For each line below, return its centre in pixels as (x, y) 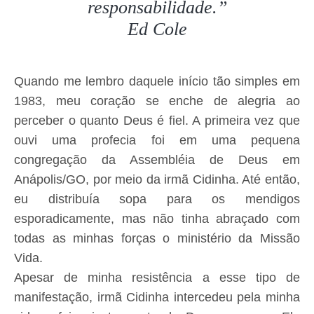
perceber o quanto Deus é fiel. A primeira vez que (157, 121)
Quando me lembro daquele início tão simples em (157, 82)
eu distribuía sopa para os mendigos (157, 199)
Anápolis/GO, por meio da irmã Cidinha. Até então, (157, 180)
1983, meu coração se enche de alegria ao (157, 101)
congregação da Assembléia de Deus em (157, 160)
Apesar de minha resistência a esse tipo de (157, 278)
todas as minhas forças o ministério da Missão (157, 239)
